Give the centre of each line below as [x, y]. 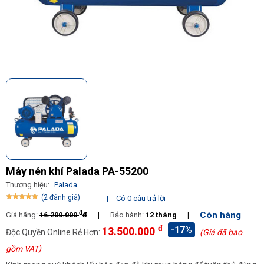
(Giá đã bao [221, 232]
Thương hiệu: [29, 185]
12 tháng [162, 215]
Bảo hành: [127, 215]
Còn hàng [220, 215]
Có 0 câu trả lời [141, 198]
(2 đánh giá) [61, 197]
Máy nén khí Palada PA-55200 [77, 171]
